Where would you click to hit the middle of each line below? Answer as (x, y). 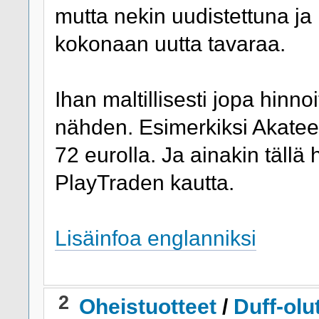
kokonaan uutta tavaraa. (170, 43)
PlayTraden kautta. (144, 182)
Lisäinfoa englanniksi (155, 237)
